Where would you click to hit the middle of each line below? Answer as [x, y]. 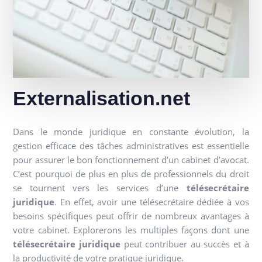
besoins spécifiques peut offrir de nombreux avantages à [131, 216]
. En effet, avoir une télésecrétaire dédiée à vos [152, 201]
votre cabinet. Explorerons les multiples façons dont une [131, 230]
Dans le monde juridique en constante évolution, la [131, 131]
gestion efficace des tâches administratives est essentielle [131, 145]
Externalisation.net [102, 98]
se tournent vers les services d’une [100, 187]
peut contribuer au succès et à [185, 244]
